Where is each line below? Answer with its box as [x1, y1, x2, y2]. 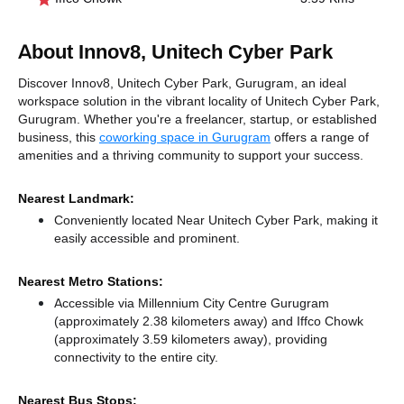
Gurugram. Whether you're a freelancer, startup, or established [18, 111, 377, 127]
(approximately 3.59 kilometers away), [54, 331, 275, 347]
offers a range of [271, 129, 369, 145]
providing [275, 331, 327, 347]
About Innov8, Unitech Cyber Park [18, 40, 333, 65]
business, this [18, 129, 99, 145]
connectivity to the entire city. [54, 349, 218, 365]
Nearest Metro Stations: [18, 273, 163, 289]
